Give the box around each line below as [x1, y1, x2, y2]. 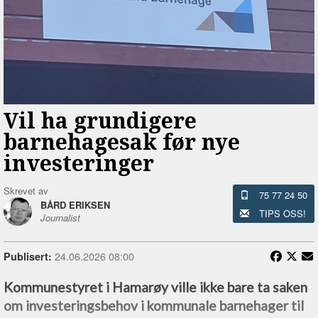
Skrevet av [4, 184, 48, 198]
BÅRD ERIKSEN [40, 198, 110, 212]
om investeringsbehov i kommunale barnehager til [4, 297, 304, 314]
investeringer [4, 148, 154, 178]
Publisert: [4, 249, 52, 264]
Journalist [40, 211, 80, 225]
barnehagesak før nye [4, 127, 240, 157]
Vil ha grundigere [4, 106, 197, 136]
